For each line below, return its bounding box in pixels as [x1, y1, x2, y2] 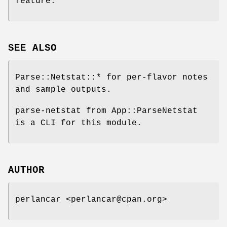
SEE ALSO [8, 42, 57, 54]
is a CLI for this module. [15, 118, 142, 128]
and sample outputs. [15, 85, 111, 94]
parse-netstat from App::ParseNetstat [15, 106, 198, 116]
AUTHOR [8, 164, 45, 176]
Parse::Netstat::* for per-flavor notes [15, 72, 208, 82]
